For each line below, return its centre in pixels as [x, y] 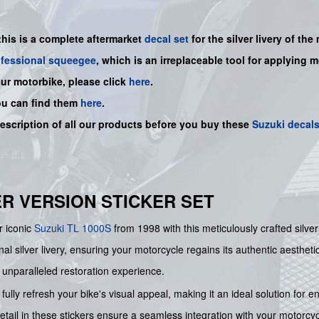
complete [63, 39]
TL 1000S [89, 228]
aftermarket [114, 39]
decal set [167, 39]
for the [208, 39]
